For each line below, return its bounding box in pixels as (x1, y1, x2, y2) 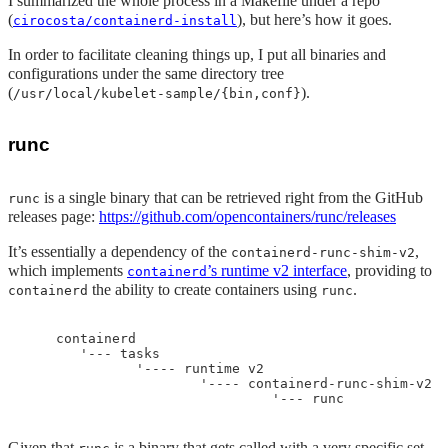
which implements (8, 262, 127, 279)
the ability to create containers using (88, 281, 321, 298)
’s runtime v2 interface (207, 262, 347, 279)
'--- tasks (24, 346, 160, 361)
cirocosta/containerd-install (13, 13, 237, 28)
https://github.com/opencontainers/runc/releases (99, 208, 396, 225)
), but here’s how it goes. (237, 11, 392, 28)
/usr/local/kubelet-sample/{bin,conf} (13, 86, 301, 101)
